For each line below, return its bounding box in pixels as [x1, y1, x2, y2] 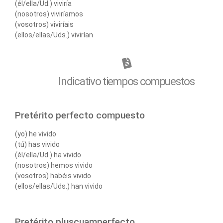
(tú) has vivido [15, 140, 60, 148]
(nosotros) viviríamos [15, 10, 83, 18]
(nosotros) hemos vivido [15, 161, 93, 169]
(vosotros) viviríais [15, 20, 74, 29]
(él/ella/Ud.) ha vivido [15, 150, 81, 159]
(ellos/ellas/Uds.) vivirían [15, 31, 93, 39]
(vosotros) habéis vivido [15, 171, 91, 180]
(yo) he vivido [15, 129, 56, 138]
